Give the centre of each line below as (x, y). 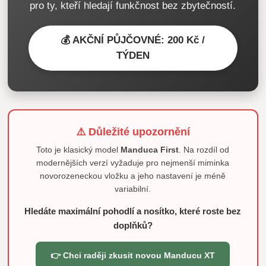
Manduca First (150, 150)
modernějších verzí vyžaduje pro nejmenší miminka (133, 163)
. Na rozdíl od (204, 150)
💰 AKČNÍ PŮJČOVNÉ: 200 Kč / (133, 40)
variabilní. (133, 189)
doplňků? (133, 226)
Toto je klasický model (79, 150)
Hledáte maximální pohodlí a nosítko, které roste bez (133, 211)
